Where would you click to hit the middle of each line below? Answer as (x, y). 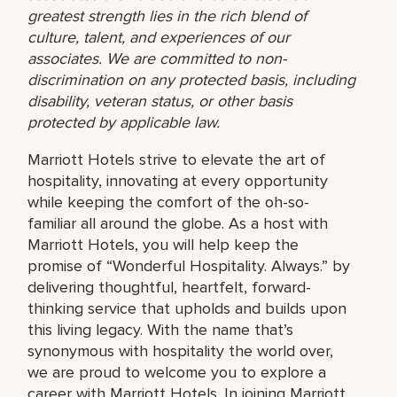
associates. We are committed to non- (157, 58)
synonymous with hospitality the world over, (181, 350)
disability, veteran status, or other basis (160, 101)
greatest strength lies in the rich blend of (167, 16)
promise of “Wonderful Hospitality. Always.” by (189, 265)
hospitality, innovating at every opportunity (178, 180)
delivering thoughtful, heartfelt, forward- (170, 287)
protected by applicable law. (124, 122)
